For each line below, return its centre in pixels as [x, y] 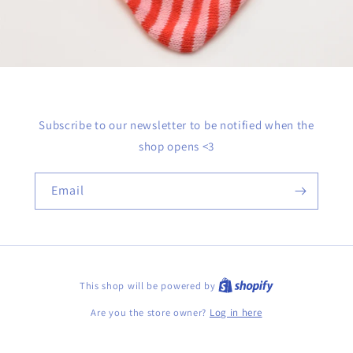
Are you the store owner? [150, 312]
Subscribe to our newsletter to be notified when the [176, 125]
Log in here [236, 312]
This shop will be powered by [149, 286]
